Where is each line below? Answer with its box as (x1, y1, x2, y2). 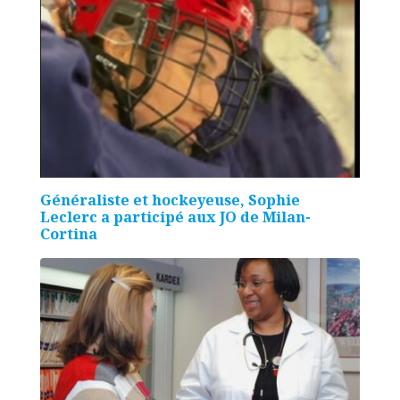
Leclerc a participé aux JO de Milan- (39, 207, 311, 228)
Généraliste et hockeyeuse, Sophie (39, 190, 300, 211)
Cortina (39, 224, 97, 245)
